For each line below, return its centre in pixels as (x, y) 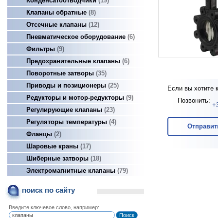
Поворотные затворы (61, 73)
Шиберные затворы (58, 158)
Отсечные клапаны (57, 25)
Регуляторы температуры (68, 122)
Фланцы (40, 134)
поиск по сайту (48, 190)
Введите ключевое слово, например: (54, 207)
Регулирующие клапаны (65, 110)
